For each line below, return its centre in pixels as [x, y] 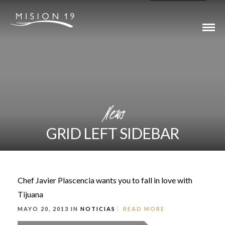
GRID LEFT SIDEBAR [113, 133]
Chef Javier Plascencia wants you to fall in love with [105, 180]
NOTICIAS [98, 209]
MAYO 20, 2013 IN [49, 209]
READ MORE [144, 209]
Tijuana [30, 194]
